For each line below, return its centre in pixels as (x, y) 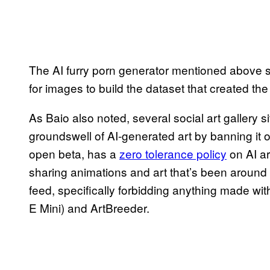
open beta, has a (74, 153)
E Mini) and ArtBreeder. (89, 207)
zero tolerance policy (173, 153)
